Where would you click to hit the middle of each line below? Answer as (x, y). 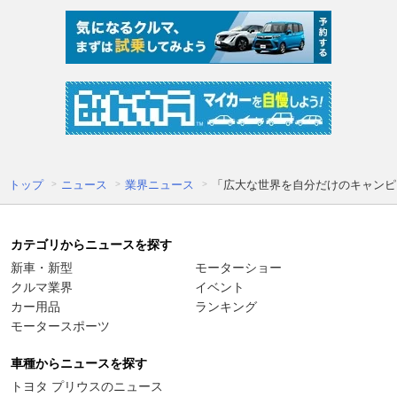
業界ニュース (160, 185)
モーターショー (238, 268)
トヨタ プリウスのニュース (87, 387)
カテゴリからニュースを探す (91, 245)
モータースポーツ (60, 327)
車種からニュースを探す (79, 364)
